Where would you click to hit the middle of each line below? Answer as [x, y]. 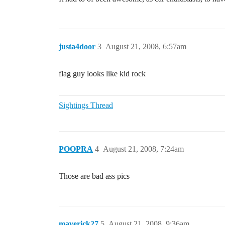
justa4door [77, 46]
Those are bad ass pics [94, 176]
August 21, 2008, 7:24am [143, 149]
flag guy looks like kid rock [102, 74]
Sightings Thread [86, 105]
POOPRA [76, 149]
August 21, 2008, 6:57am [146, 46]
